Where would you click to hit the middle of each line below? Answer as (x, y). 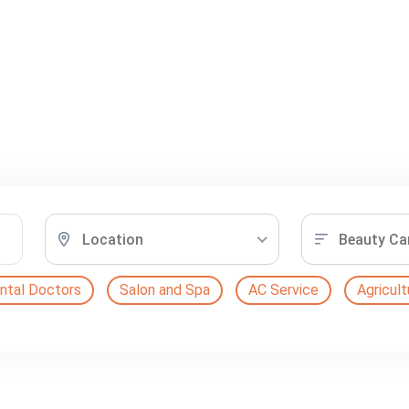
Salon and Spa (164, 290)
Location (112, 240)
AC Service (283, 290)
